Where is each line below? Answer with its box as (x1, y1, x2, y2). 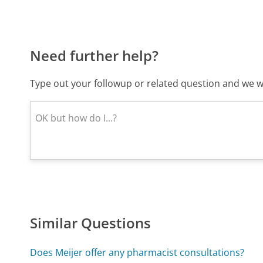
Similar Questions (30, 213, 151, 232)
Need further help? (30, 45, 159, 65)
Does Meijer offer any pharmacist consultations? (30, 245, 245, 259)
